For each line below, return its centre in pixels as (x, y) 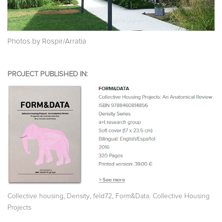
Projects (19, 208)
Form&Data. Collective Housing (163, 196)
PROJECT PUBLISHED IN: (48, 74)
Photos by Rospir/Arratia (47, 41)
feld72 (103, 196)
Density (78, 196)
